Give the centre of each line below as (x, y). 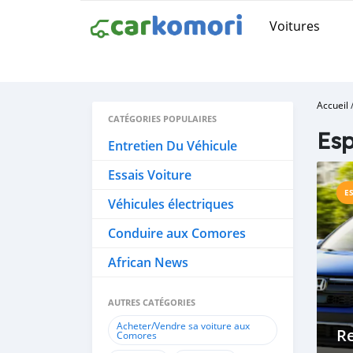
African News (148, 262)
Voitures (295, 26)
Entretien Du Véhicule (173, 146)
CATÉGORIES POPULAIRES (162, 119)
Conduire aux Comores (177, 233)
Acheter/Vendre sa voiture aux (183, 325)
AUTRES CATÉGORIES (152, 302)
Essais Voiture (150, 175)
